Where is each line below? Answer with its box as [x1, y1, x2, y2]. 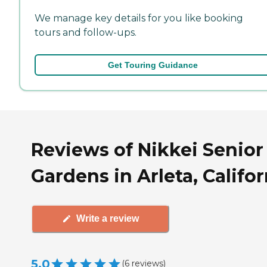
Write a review [76, 213, 139, 224]
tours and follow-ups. [35, 26, 136, 38]
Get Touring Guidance [107, 60, 198, 70]
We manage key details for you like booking [35, 12, 243, 24]
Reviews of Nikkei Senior [31, 138, 263, 161]
